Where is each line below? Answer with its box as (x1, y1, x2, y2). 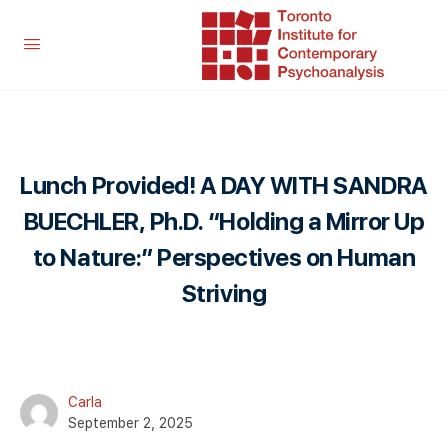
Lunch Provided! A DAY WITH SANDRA (20, 171, 428, 200)
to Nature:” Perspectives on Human (32, 243, 416, 272)
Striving (181, 279, 267, 308)
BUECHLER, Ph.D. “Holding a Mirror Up (23, 207, 425, 236)
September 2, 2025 (68, 415, 193, 431)
